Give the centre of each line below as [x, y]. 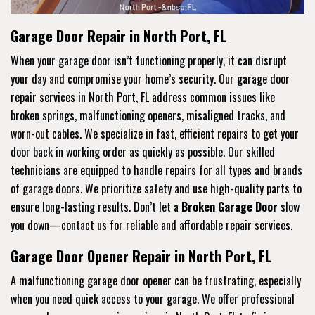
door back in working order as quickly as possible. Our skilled [143, 152]
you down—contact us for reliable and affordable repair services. [152, 225]
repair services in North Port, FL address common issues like [143, 97]
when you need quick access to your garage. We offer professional [153, 298]
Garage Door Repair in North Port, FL [118, 36]
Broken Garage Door [230, 206]
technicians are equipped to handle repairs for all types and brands [156, 170]
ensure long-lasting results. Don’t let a [96, 206]
